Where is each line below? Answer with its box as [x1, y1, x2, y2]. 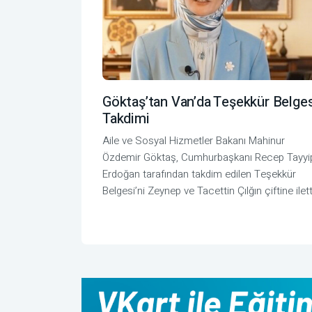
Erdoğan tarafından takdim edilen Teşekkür [102, 166, 296, 182]
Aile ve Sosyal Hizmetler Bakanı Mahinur [102, 133, 285, 149]
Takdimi [102, 109, 150, 130]
